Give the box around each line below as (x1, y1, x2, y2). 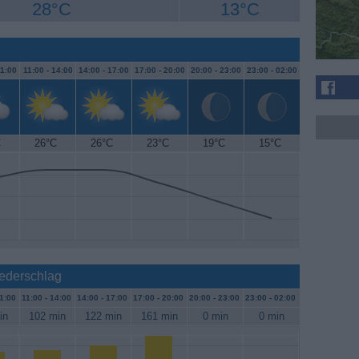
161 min (140, 310, 178, 323)
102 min (29, 310, 66, 323)
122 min (84, 310, 122, 323)
